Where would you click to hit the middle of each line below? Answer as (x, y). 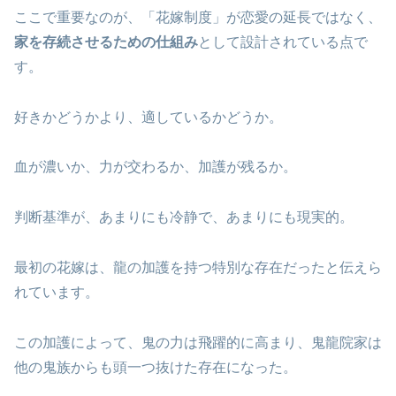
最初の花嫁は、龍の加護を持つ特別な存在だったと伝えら (198, 268)
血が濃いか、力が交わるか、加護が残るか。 (156, 167)
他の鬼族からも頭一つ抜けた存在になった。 (156, 367)
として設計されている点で (283, 42)
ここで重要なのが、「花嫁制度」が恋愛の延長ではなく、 (198, 17)
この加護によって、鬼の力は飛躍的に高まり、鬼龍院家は (198, 342)
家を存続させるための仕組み (106, 42)
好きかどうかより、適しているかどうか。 (148, 117)
